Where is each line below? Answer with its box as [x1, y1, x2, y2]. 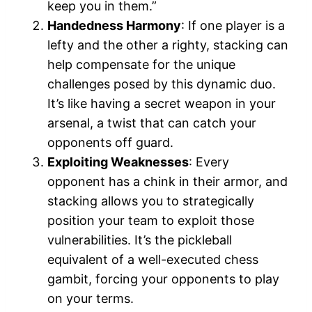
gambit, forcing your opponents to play [47, 272, 279, 287]
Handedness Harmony [47, 18, 181, 33]
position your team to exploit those [47, 213, 254, 228]
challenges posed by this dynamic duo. [47, 77, 276, 92]
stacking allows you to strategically [47, 194, 254, 209]
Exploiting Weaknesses [47, 155, 189, 170]
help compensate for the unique [47, 57, 235, 72]
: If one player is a [181, 18, 285, 33]
